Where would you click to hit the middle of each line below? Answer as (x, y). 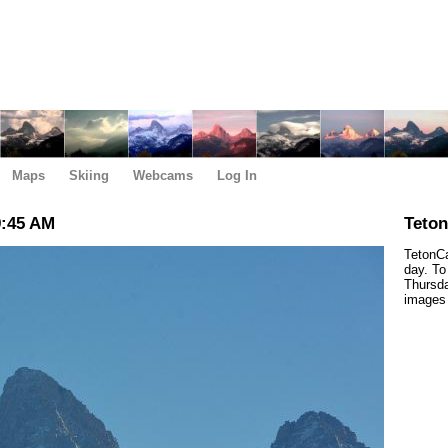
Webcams (163, 175)
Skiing (89, 175)
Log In (237, 175)
